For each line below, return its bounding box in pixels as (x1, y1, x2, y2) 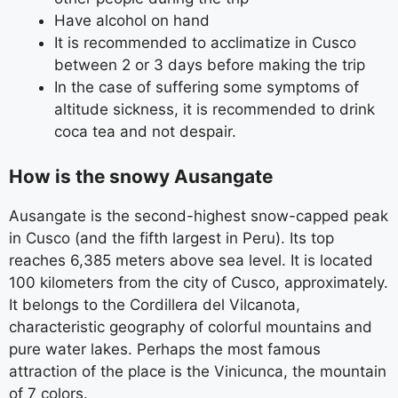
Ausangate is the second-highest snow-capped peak (9, 206, 388, 225)
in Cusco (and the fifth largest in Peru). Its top (9, 228, 334, 247)
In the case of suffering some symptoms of (54, 78, 359, 96)
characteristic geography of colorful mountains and (9, 317, 372, 336)
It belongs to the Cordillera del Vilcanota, (9, 295, 300, 314)
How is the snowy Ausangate (9, 164, 273, 187)
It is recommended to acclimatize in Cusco (54, 34, 356, 52)
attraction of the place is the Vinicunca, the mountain (9, 362, 386, 380)
